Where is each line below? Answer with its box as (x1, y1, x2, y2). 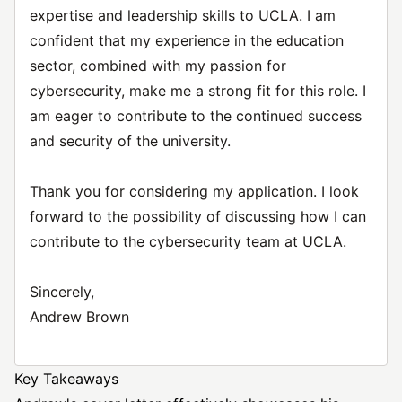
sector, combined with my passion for (30, 57, 286, 74)
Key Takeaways (14, 370, 118, 388)
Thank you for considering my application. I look (30, 182, 359, 200)
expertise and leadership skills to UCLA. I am (30, 6, 336, 24)
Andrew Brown (30, 308, 129, 326)
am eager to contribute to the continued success (30, 107, 362, 125)
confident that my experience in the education (30, 31, 344, 49)
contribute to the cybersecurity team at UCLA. (30, 232, 346, 250)
